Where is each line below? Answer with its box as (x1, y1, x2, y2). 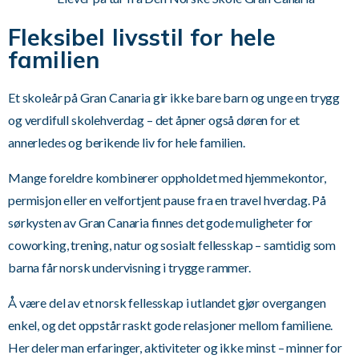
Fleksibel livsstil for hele (8, 22, 276, 51)
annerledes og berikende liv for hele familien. (8, 134, 245, 150)
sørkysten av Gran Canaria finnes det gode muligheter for (8, 214, 313, 230)
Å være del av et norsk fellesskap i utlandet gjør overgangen (8, 294, 326, 310)
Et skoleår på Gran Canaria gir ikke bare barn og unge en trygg (8, 89, 341, 105)
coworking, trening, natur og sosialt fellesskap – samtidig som (8, 236, 337, 252)
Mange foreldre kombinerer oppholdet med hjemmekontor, (8, 169, 326, 185)
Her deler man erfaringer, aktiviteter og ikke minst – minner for (8, 339, 342, 355)
